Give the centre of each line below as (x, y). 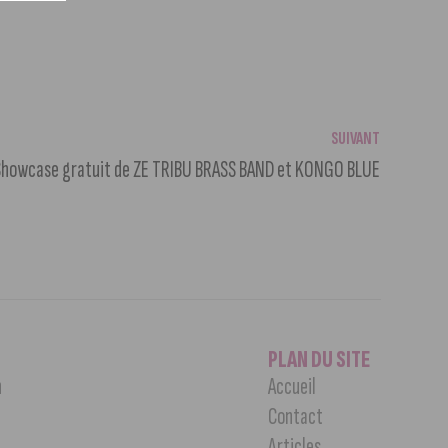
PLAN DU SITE (318, 360)
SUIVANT (355, 139)
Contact (295, 417)
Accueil (291, 387)
